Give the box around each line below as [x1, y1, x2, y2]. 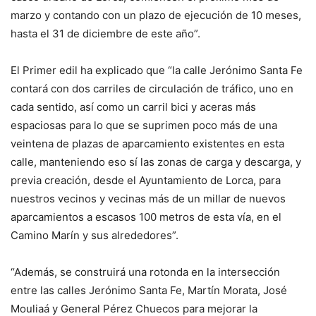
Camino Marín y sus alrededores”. [11, 228, 178, 242]
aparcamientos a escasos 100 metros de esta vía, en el [11, 209, 281, 224]
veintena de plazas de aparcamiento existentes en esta [11, 136, 284, 150]
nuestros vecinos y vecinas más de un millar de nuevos [11, 191, 286, 205]
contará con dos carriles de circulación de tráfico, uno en [11, 81, 293, 95]
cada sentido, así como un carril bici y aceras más [11, 99, 256, 114]
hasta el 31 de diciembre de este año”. [11, 26, 200, 40]
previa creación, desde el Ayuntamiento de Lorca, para [11, 173, 281, 187]
